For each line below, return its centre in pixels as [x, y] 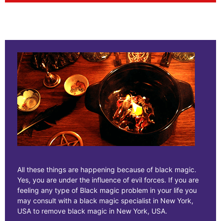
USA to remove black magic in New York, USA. [92, 211]
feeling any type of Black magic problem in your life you [107, 190]
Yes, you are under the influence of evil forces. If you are [108, 180]
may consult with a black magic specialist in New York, [105, 201]
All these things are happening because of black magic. [107, 170]
